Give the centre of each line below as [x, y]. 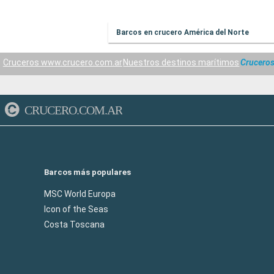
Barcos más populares [87, 172]
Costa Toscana [74, 224]
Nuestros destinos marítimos [181, 63]
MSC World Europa [80, 194]
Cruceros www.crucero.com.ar [62, 63]
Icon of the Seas [76, 209]
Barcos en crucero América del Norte [183, 32]
